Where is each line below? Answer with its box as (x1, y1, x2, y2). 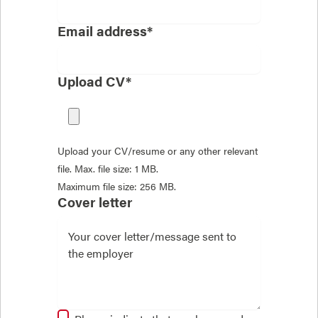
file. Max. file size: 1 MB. (57, 160, 158, 175)
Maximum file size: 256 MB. (57, 178, 176, 193)
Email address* (57, 21, 153, 41)
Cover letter (57, 191, 132, 212)
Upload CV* (57, 71, 131, 92)
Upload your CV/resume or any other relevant (57, 143, 258, 158)
